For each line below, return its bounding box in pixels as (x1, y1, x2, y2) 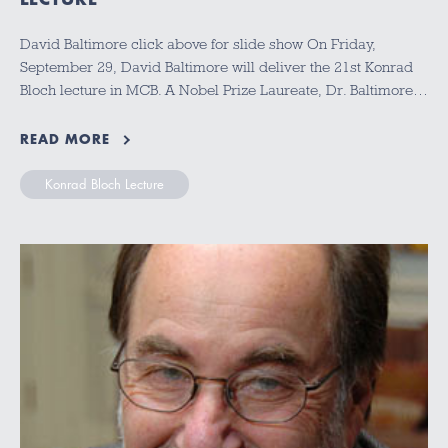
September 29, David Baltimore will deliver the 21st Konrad (20, 58, 413, 75)
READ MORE (20, 129, 110, 150)
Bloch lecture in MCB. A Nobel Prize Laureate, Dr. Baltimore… (20, 81, 428, 98)
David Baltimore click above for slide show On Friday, (20, 35, 376, 52)
